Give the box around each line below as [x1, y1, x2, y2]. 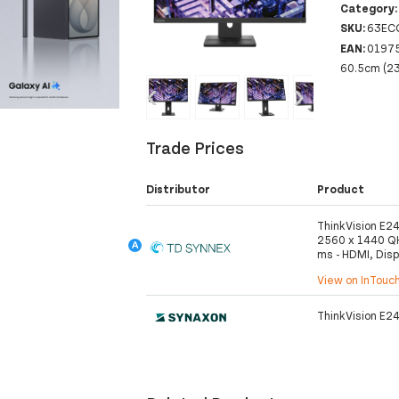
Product [317, 182, 365, 197]
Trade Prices [146, 136, 245, 159]
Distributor [146, 182, 211, 197]
